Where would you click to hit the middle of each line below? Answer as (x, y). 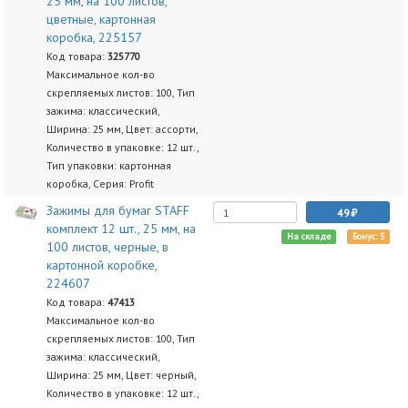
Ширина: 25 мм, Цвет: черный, (121, 375)
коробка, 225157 (94, 37)
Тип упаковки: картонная (108, 165)
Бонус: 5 (368, 236)
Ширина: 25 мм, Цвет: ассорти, (122, 129)
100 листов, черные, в (107, 247)
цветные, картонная (101, 19)
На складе (308, 236)
